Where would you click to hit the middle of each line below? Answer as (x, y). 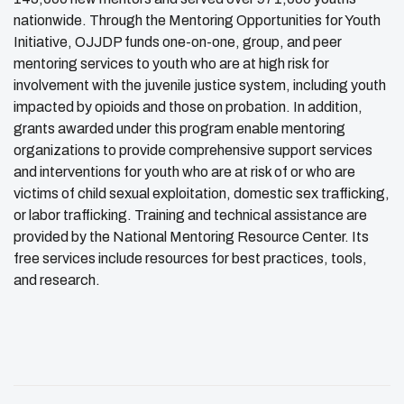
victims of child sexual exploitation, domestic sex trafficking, (202, 193)
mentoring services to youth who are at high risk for (171, 63)
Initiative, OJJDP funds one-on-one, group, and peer (178, 41)
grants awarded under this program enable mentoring (179, 128)
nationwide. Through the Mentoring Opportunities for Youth (197, 20)
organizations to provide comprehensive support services (193, 150)
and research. (57, 280)
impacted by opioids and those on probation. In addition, (188, 106)
